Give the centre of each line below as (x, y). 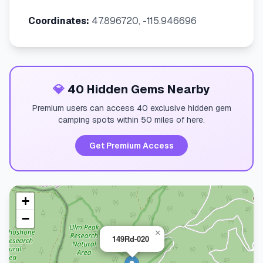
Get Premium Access (131, 146)
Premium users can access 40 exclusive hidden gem (131, 108)
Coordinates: (59, 21)
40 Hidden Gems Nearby (137, 89)
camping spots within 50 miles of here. (131, 120)
